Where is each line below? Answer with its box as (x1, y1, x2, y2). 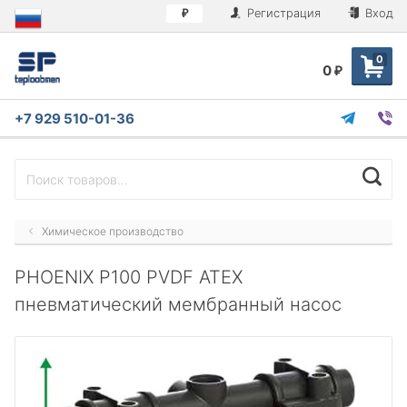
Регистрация (243, 6, 321, 20)
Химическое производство (42, 223, 184, 238)
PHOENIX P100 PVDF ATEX (15, 265, 243, 288)
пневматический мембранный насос (15, 293, 342, 315)
